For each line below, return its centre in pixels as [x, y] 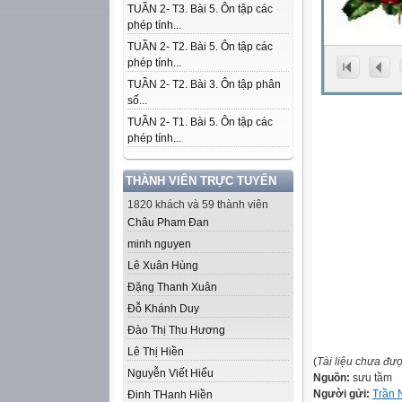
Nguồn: [333, 378]
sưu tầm [372, 378]
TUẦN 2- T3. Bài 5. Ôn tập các [200, 9]
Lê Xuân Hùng [163, 266]
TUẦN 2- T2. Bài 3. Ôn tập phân [204, 84]
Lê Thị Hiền [156, 352]
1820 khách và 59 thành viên [198, 205]
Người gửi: [343, 394]
